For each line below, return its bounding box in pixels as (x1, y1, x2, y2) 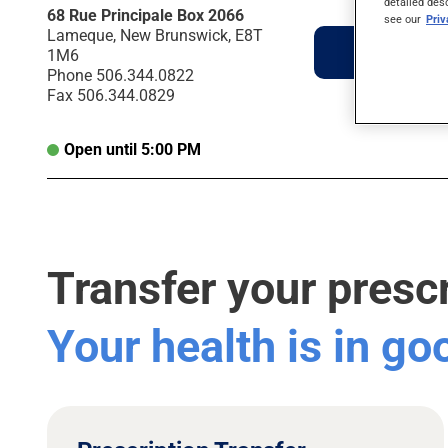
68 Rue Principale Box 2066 (47, 6, 244, 26)
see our (384, 12, 421, 27)
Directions (355, 42, 436, 63)
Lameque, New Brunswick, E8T (47, 26, 263, 46)
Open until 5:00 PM (64, 140, 201, 160)
